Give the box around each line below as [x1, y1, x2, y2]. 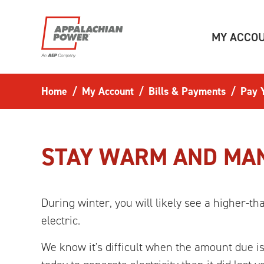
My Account [82, 84, 134, 98]
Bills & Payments [148, 84, 226, 98]
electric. [41, 213, 80, 228]
